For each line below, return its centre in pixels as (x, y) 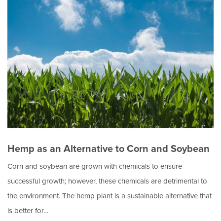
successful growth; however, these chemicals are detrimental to (107, 181)
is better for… (28, 211)
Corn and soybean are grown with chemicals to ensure (95, 166)
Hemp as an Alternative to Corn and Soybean (109, 148)
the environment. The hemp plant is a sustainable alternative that (110, 196)
